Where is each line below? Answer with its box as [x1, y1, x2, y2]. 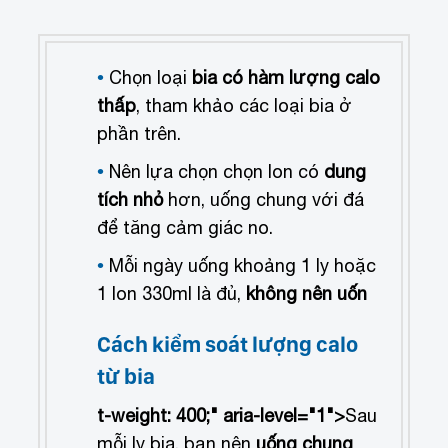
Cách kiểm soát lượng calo [97, 331, 359, 358]
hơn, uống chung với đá [163, 189, 365, 211]
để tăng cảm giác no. [97, 217, 274, 239]
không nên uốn [246, 283, 368, 305]
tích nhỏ [97, 189, 164, 211]
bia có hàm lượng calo [192, 67, 381, 89]
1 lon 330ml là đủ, [97, 283, 247, 305]
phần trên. [97, 123, 182, 145]
